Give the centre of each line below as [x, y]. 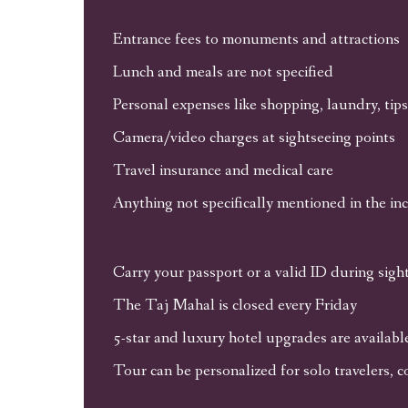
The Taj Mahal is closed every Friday [235, 305]
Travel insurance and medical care [223, 170]
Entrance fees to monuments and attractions [256, 39]
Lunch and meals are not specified [223, 72]
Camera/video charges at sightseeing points [254, 138]
